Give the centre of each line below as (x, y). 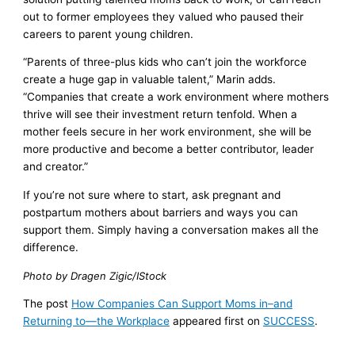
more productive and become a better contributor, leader (169, 149)
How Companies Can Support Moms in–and (182, 304)
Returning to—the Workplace (97, 321)
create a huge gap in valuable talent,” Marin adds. (150, 80)
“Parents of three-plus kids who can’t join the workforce (165, 62)
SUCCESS (289, 321)
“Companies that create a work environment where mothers (176, 97)
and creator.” (56, 167)
